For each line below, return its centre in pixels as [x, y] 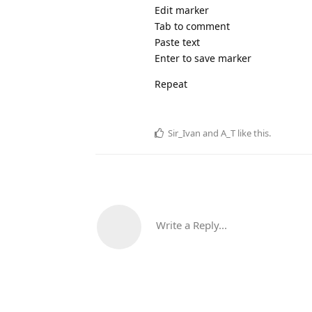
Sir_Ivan [184, 133]
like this [252, 133]
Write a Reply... [192, 225]
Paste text [177, 42]
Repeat [171, 84]
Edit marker [182, 10]
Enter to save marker [203, 58]
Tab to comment [192, 26]
